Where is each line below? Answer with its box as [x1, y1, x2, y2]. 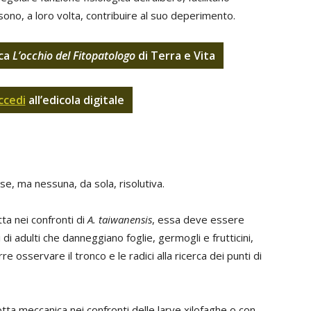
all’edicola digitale [25, 92, 124, 108]
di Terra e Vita [135, 48, 215, 63]
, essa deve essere [152, 212, 244, 226]
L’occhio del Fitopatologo [12, 48, 135, 63]
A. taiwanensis [87, 212, 152, 226]
